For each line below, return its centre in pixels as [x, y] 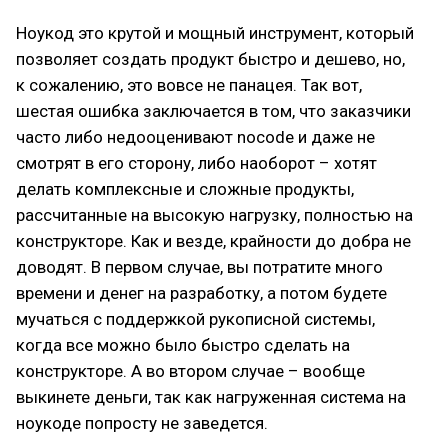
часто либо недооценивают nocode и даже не [195, 137]
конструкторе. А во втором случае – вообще [190, 371]
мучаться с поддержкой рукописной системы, [195, 319]
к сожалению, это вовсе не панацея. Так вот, [189, 85]
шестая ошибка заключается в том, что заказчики [213, 111]
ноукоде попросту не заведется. [142, 423]
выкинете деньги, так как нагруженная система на [211, 397]
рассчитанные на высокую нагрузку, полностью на [214, 215]
